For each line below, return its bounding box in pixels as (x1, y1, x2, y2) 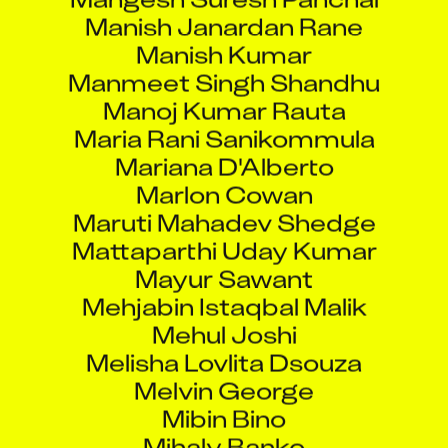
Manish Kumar (136, 19, 312, 53)
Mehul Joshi (151, 299, 297, 333)
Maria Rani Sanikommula (73, 103, 375, 137)
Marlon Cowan (135, 159, 313, 193)
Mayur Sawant (135, 243, 313, 277)
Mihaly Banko (143, 411, 305, 445)
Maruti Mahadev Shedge (72, 187, 376, 221)
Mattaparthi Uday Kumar (71, 215, 377, 249)
